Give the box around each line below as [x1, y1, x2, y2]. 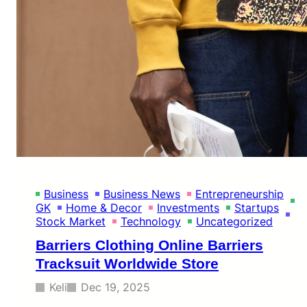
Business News [103, 187, 180, 201]
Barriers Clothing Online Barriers [36, 236, 263, 253]
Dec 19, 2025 [81, 280, 150, 294]
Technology [121, 214, 181, 229]
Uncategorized [196, 214, 273, 229]
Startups [234, 201, 279, 215]
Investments [157, 201, 219, 215]
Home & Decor [66, 201, 142, 215]
